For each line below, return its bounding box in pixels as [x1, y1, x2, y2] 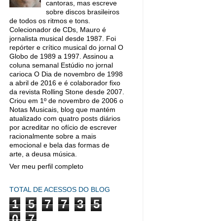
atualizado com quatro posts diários [9, 115, 120, 122]
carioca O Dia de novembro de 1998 [9, 71, 123, 78]
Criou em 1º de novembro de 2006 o [9, 97, 123, 105]
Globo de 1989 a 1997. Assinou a [9, 53, 113, 60]
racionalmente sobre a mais [9, 133, 96, 140]
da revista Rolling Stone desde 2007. [9, 88, 124, 96]
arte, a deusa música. [9, 150, 77, 158]
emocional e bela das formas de [9, 142, 110, 149]
